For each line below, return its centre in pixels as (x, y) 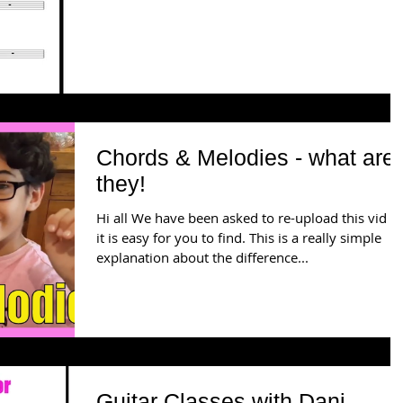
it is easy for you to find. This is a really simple (239, 237)
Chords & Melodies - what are (246, 157)
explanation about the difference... (202, 257)
